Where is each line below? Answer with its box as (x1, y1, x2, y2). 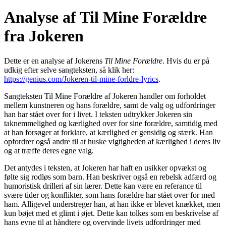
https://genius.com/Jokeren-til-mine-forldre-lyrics (4, 74, 158, 83)
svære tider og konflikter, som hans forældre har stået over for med (4, 190, 215, 199)
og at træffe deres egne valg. (4, 146, 94, 155)
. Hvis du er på (162, 56, 209, 65)
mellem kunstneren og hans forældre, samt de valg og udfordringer (4, 100, 215, 109)
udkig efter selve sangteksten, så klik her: (4, 65, 134, 74)
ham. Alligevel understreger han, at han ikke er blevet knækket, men (4, 199, 220, 208)
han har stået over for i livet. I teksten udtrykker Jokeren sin (4, 109, 192, 119)
